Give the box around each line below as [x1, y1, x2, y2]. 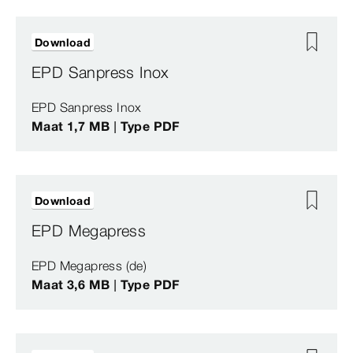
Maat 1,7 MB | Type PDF [32, 118, 180, 134]
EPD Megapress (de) [32, 258, 147, 273]
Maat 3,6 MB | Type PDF [32, 277, 180, 292]
